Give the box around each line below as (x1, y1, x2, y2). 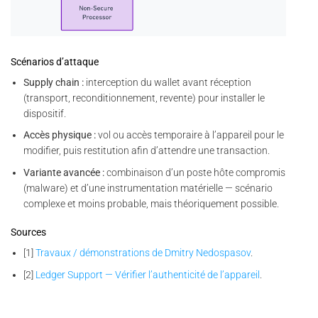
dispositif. (23, 107, 67, 119)
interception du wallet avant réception (84, 76, 252, 88)
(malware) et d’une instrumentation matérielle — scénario (23, 182, 273, 194)
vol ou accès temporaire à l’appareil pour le (96, 129, 285, 141)
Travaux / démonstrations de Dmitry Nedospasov (35, 247, 251, 259)
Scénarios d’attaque (11, 55, 99, 67)
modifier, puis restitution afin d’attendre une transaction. (23, 145, 270, 157)
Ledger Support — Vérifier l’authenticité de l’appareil (35, 268, 261, 280)
